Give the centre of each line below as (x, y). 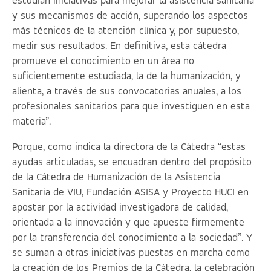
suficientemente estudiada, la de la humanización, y (126, 77)
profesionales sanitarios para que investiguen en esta (131, 107)
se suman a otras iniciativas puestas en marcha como (131, 253)
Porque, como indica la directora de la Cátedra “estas (129, 147)
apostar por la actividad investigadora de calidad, (120, 208)
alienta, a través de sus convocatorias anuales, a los (127, 92)
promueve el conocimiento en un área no (103, 61)
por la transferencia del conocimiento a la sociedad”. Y (132, 238)
